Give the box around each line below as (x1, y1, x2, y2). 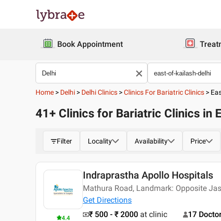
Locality (88, 137, 112, 145)
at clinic (140, 210, 167, 219)
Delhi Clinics (81, 88, 117, 96)
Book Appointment (57, 39, 123, 49)
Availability (135, 137, 168, 145)
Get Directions (83, 195, 132, 205)
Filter (57, 137, 72, 145)
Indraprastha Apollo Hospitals (83, 169, 213, 181)
